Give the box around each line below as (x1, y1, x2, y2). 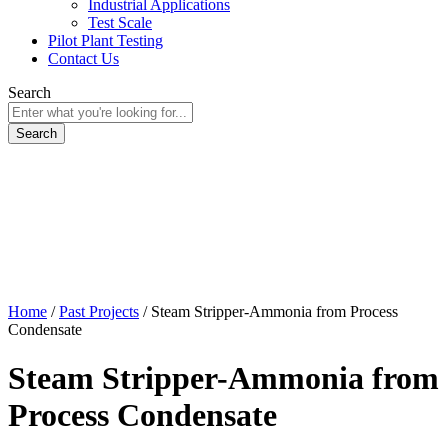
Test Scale (88, 14, 152, 31)
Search (8, 84, 51, 101)
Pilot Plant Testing (48, 32, 163, 49)
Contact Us (48, 50, 119, 67)
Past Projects (59, 303, 139, 320)
